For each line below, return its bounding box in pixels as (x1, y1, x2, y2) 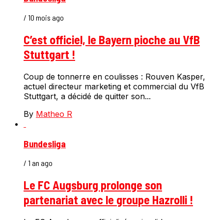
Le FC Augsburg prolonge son (24, 178, 162, 192)
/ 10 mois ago (24, 13, 64, 23)
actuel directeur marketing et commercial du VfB (24, 81, 204, 91)
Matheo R (36, 109, 72, 119)
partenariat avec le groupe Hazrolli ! (24, 192, 193, 207)
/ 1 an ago (24, 158, 53, 168)
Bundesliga (24, 137, 66, 149)
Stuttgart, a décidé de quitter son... (24, 91, 151, 101)
